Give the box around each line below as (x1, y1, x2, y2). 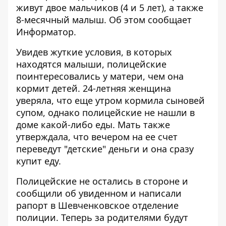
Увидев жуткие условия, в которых (16, 46, 172, 58)
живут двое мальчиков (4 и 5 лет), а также (16, 2, 203, 14)
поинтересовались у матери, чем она (16, 70, 184, 82)
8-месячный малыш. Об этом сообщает (16, 14, 192, 26)
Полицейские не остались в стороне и (16, 175, 188, 187)
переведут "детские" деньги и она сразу (16, 143, 194, 155)
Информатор (16, 26, 74, 38)
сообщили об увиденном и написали (16, 187, 182, 199)
